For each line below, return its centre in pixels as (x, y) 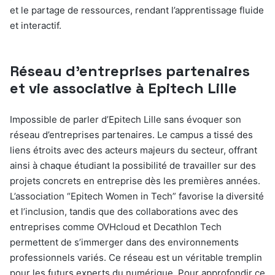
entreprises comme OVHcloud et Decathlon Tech (116, 227)
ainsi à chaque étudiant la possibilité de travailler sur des (133, 166)
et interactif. (36, 26)
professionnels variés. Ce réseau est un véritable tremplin (136, 258)
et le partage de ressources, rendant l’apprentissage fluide (137, 10)
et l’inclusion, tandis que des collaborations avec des (124, 212)
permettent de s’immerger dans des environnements (124, 242)
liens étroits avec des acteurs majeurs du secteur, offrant (134, 150)
